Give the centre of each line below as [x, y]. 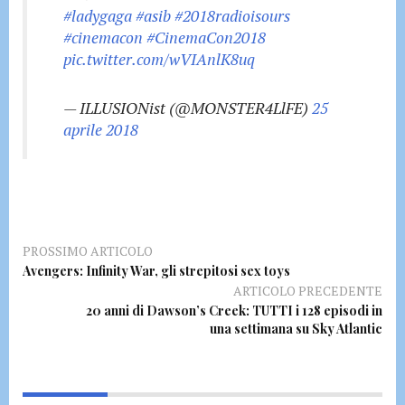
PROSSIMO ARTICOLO [88, 251]
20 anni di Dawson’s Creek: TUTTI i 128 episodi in [234, 311]
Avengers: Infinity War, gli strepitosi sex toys [156, 271]
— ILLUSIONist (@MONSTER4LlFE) [188, 108]
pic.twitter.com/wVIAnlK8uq [159, 59]
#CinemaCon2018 [206, 38]
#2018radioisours [232, 16]
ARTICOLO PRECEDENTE [308, 291]
